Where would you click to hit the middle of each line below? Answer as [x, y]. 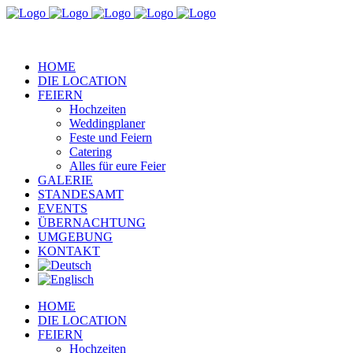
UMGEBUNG [75, 237]
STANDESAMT [81, 194]
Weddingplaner [107, 123]
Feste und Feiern [111, 137]
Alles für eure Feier [117, 166]
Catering [91, 152]
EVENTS [63, 208]
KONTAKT [69, 251]
